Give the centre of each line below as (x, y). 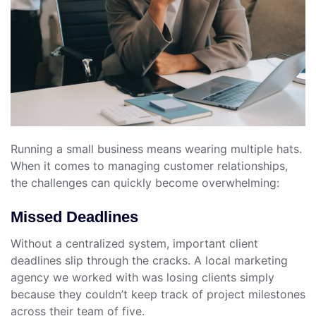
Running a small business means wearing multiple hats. (156, 149)
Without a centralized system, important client (134, 244)
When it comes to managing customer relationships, (149, 166)
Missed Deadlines (74, 217)
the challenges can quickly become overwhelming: (145, 183)
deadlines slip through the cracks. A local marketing (149, 261)
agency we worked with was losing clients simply (142, 278)
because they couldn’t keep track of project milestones (158, 294)
